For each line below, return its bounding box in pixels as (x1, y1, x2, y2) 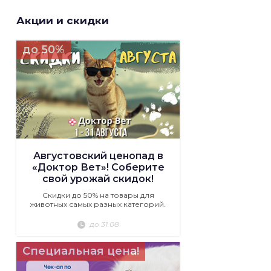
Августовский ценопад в (33, 150, 163, 162)
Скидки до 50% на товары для (42, 191, 154, 200)
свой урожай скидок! (42, 173, 154, 185)
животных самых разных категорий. (30, 200, 166, 209)
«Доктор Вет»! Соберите (31, 162, 165, 174)
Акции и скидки (16, 15, 109, 27)
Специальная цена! (22, 244, 139, 258)
